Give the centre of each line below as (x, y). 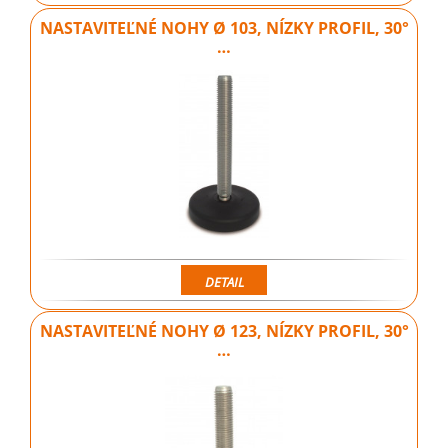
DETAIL (224, 281)
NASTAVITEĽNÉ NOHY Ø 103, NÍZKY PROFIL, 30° (224, 27)
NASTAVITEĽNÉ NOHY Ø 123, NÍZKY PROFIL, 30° (224, 330)
